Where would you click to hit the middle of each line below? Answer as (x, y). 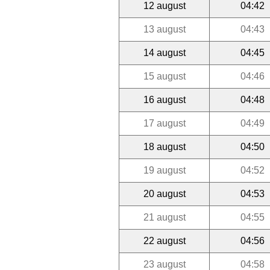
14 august (164, 52)
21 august (164, 217)
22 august (164, 240)
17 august (164, 123)
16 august (164, 99)
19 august (164, 170)
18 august (164, 146)
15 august (164, 76)
